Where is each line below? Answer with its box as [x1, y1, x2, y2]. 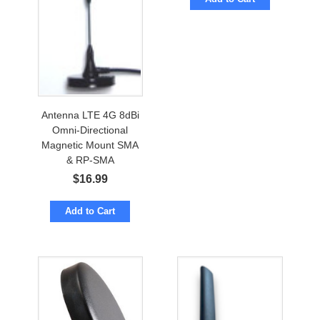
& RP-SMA [66, 154, 114, 166]
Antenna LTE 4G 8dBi [41, 109, 139, 121]
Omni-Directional [52, 124, 129, 136]
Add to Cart [65, 206, 116, 217]
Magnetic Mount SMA [41, 139, 139, 151]
